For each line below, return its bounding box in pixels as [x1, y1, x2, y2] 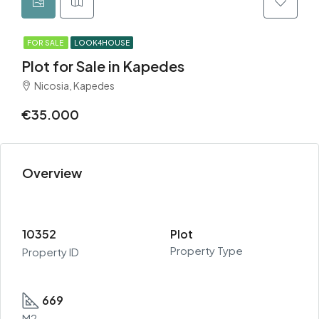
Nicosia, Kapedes [34, 79, 115, 92]
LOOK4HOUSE [74, 38, 130, 47]
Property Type [170, 244, 243, 257]
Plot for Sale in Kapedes [21, 57, 184, 75]
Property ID [22, 245, 79, 258]
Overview [22, 164, 82, 181]
